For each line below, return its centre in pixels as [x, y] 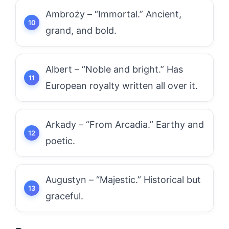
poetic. [60, 141]
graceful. [64, 196]
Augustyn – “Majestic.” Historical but [123, 180]
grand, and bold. [81, 30]
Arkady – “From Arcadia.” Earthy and [125, 124]
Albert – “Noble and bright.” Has [114, 69]
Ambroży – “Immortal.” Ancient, [113, 14]
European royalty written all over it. [122, 86]
